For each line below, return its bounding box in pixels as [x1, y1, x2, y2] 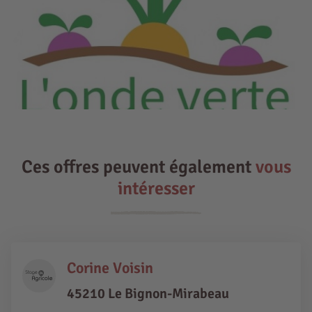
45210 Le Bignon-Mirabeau [67, 285, 229, 303]
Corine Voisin [67, 258, 153, 278]
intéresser [117, 178, 195, 201]
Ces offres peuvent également [21, 156, 256, 179]
